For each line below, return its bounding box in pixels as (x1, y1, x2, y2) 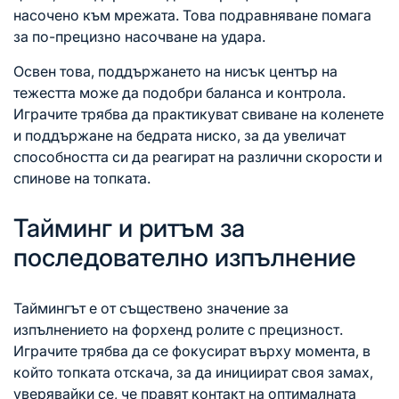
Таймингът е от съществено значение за (13, 299, 289, 318)
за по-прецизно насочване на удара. (13, 28, 265, 46)
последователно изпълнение (13, 242, 356, 273)
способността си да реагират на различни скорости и (13, 148, 382, 167)
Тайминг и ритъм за (13, 213, 245, 244)
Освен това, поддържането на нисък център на (13, 62, 338, 81)
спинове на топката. (13, 169, 151, 188)
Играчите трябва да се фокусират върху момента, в (13, 342, 370, 361)
